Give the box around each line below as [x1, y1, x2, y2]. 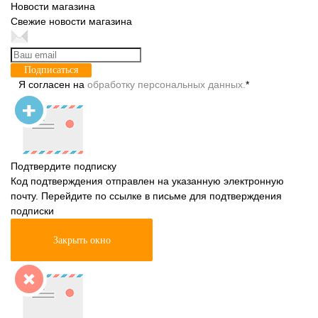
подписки [11, 205, 54, 216]
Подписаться [24, 65, 78, 75]
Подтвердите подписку [11, 160, 116, 172]
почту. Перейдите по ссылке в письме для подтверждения [11, 190, 282, 202]
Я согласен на [18, 79, 87, 90]
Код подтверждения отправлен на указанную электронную [11, 175, 284, 187]
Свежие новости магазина [11, 16, 132, 27]
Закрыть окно [53, 235, 111, 246]
